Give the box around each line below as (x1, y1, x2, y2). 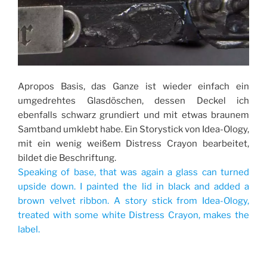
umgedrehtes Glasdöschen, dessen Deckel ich (18, 95, 249, 106)
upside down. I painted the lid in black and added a (18, 181, 249, 192)
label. (18, 223, 40, 235)
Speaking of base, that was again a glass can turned (18, 166, 249, 178)
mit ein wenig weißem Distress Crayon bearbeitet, (18, 138, 249, 149)
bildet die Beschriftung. (18, 152, 116, 163)
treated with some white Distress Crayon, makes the (18, 209, 249, 221)
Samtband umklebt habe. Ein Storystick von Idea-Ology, (18, 123, 249, 135)
